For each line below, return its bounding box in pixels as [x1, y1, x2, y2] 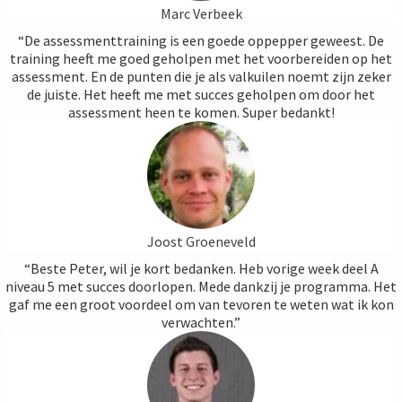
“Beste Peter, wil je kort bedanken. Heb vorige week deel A [23, 259, 379, 278]
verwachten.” [162, 313, 240, 332]
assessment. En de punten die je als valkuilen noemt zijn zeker [11, 67, 391, 86]
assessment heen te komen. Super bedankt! [67, 103, 335, 122]
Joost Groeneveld [146, 232, 256, 251]
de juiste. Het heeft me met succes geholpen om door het [27, 85, 375, 104]
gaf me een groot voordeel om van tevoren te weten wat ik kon [8, 295, 394, 314]
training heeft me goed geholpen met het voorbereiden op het [10, 49, 392, 68]
